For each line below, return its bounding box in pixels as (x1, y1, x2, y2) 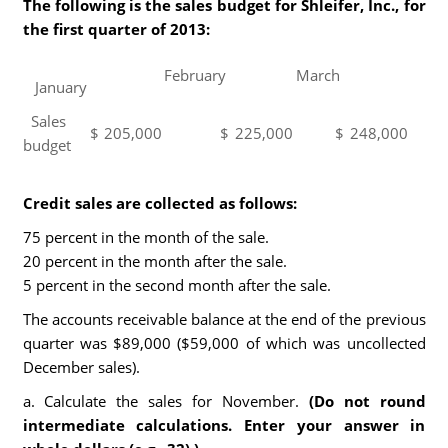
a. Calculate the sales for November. (22, 391, 299, 411)
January (34, 77, 87, 97)
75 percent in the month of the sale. (22, 227, 269, 247)
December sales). (22, 357, 140, 377)
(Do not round (298, 391, 426, 411)
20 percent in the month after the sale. (22, 251, 287, 271)
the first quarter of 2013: (22, 19, 210, 39)
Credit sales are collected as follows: (22, 193, 297, 213)
